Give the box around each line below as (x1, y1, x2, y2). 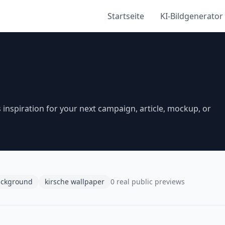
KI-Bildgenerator (160, 11, 223, 22)
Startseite (107, 11, 144, 22)
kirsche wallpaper (45, 177, 104, 186)
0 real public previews (110, 177, 185, 186)
